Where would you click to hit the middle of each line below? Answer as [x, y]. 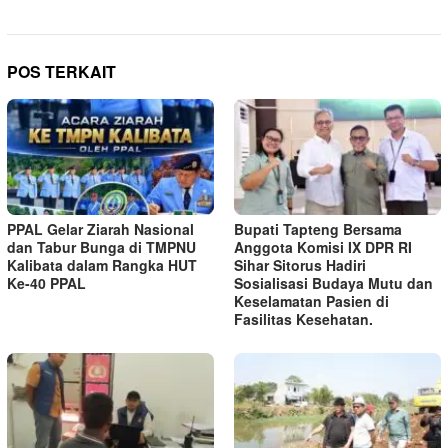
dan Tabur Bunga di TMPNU [101, 246]
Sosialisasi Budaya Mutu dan [333, 282]
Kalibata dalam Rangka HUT [102, 264]
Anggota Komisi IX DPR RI [323, 246]
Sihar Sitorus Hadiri [300, 264]
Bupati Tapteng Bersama [318, 228]
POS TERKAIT [61, 71]
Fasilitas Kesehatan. [303, 318]
